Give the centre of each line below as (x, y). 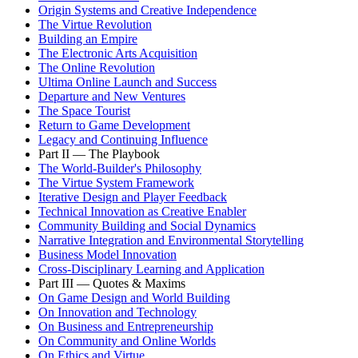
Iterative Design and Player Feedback (133, 197)
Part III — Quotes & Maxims (112, 283)
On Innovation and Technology (117, 312)
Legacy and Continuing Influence (123, 139)
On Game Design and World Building (134, 297)
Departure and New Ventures (112, 96)
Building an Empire (88, 38)
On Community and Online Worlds (127, 340)
